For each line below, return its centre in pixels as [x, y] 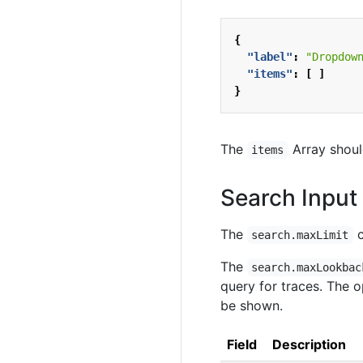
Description [309, 344]
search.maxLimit [300, 235]
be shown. [252, 305]
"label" [270, 57]
